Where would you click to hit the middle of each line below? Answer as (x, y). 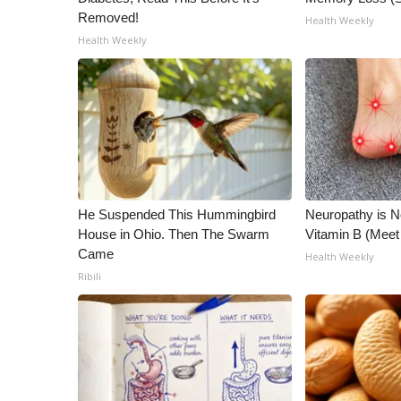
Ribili (90, 276)
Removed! (108, 17)
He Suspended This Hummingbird (177, 214)
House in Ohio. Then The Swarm (174, 234)
